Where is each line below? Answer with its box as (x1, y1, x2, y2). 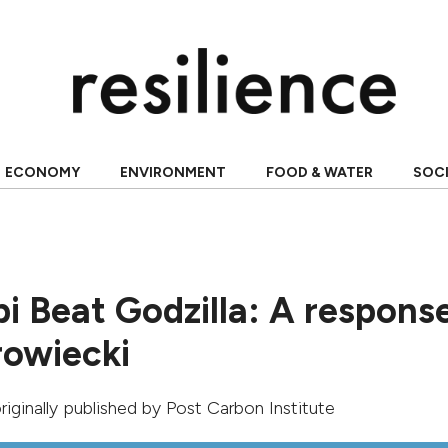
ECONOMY (4, 164, 80, 181)
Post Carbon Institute (166, 397, 335, 419)
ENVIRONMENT (119, 164, 226, 181)
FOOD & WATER (265, 164, 373, 181)
